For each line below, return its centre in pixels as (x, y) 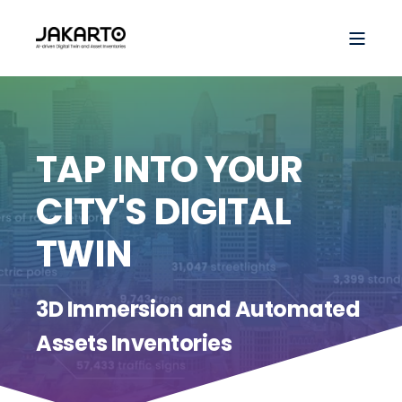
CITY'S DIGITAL (163, 211)
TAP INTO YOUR (169, 169)
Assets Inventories (134, 343)
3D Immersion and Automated (198, 309)
